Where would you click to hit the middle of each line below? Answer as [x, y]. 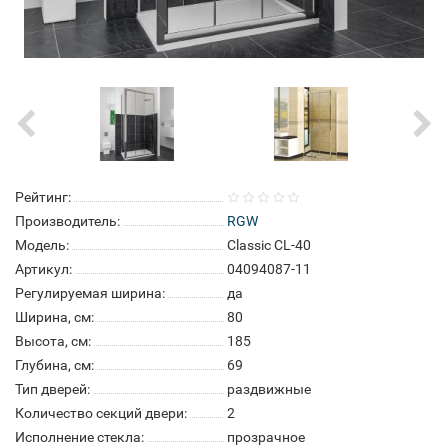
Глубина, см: [54, 365]
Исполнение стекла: [79, 437]
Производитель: [67, 221]
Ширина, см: [54, 317]
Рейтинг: [43, 197]
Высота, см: [53, 341]
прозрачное [266, 437]
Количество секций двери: [101, 413]
